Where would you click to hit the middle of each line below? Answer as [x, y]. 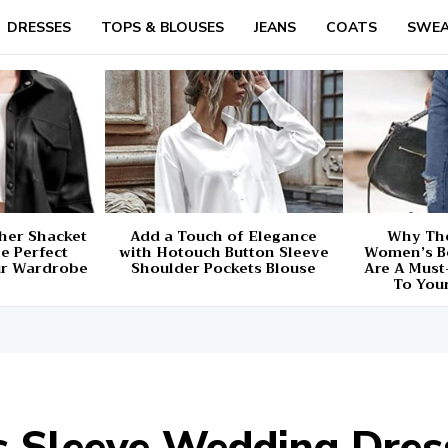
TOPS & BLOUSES [162, 27]
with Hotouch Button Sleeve [223, 252]
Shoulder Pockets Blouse [224, 268]
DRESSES [38, 27]
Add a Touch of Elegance [224, 236]
